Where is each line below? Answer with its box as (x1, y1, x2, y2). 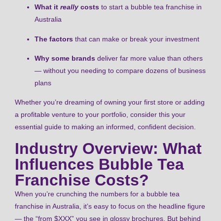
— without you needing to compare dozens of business (35, 66, 206, 74)
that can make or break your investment (73, 35, 199, 43)
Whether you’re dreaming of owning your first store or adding (15, 98, 205, 107)
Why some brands (35, 54, 95, 62)
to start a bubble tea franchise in (99, 3, 202, 11)
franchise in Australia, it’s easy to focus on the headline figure (15, 202, 205, 210)
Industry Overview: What (15, 139, 202, 157)
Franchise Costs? (15, 171, 149, 189)
